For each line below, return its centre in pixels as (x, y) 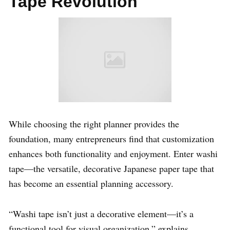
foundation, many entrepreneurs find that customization (111, 139)
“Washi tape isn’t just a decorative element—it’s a (101, 214)
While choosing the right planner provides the (94, 124)
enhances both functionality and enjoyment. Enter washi (113, 154)
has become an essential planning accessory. (91, 184)
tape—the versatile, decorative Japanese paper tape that (111, 169)
